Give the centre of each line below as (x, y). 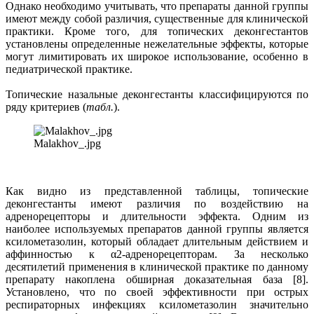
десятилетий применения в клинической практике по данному (157, 266)
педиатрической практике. (69, 69)
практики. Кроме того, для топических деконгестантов (157, 31)
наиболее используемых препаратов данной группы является (157, 228)
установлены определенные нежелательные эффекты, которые (157, 43)
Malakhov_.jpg (67, 143)
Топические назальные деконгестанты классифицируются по (157, 94)
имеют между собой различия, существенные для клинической (157, 18)
